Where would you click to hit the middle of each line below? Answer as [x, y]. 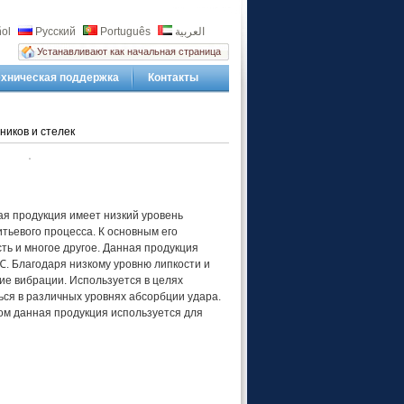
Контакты [173, 78]
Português [125, 32]
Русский [55, 32]
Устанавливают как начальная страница [129, 51]
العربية [189, 32]
